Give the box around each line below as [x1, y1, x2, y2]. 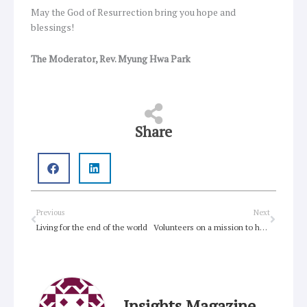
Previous [36, 207, 64, 217]
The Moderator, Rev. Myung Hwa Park [31, 52, 191, 65]
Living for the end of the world [36, 221, 147, 232]
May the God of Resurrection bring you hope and [31, 5, 236, 19]
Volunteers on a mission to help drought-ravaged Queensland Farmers [259, 221, 267, 232]
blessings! [31, 21, 74, 34]
